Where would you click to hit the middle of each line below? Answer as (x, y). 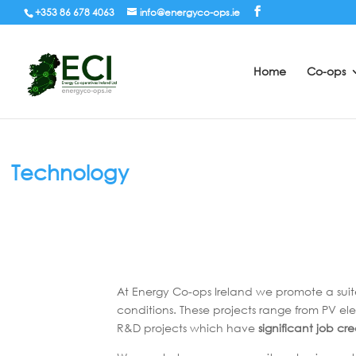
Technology (70, 171)
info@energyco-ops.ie (190, 12)
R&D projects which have (188, 328)
